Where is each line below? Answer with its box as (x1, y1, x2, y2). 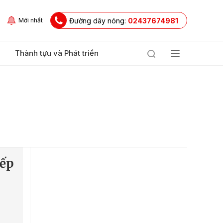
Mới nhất (18, 16, 43, 24)
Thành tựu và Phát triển (15, 48, 99, 58)
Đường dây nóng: (69, 16, 128, 25)
